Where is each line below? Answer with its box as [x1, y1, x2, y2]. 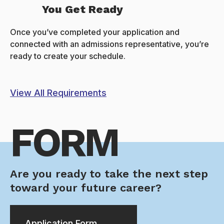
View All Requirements [10, 87, 106, 98]
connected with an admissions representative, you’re [10, 39, 209, 49]
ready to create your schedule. [10, 51, 125, 61]
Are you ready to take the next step [10, 167, 208, 180]
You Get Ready [42, 3, 123, 16]
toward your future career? [10, 181, 161, 194]
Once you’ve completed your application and [10, 27, 179, 37]
